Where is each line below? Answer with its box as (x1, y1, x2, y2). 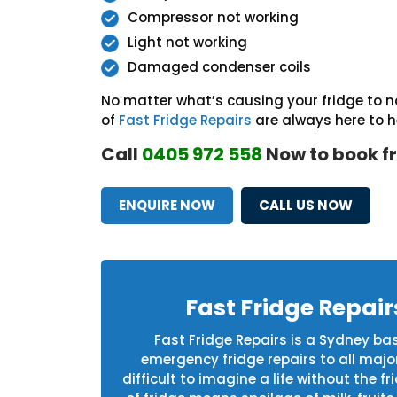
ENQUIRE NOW (119, 196, 215, 214)
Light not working (128, 33, 247, 51)
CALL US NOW (259, 196, 353, 214)
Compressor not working (128, 8, 299, 27)
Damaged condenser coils (128, 58, 311, 76)
